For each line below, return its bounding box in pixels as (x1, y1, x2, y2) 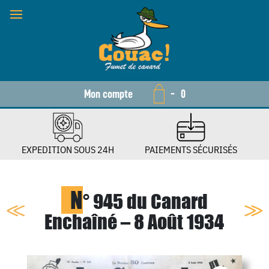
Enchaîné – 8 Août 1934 (44, 210, 225, 234)
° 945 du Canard (82, 189, 208, 213)
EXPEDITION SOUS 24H (22, 143, 115, 156)
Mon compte (83, 88, 133, 100)
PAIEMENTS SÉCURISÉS (144, 143, 237, 156)
